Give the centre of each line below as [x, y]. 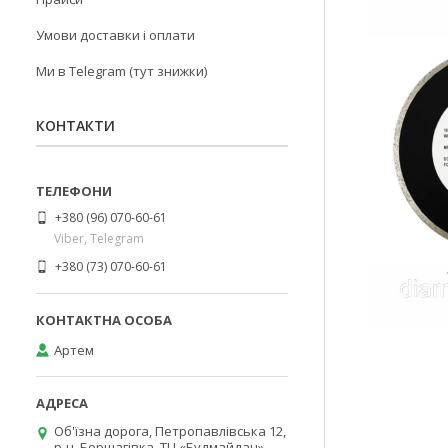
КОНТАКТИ [75, 125]
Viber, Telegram [99, 238]
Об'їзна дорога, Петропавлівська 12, [170, 431]
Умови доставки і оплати [115, 35]
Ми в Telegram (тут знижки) [121, 71]
